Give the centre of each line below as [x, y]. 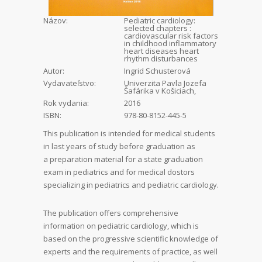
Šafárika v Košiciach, [160, 90]
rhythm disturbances [161, 58]
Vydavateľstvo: [70, 83]
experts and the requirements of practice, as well [130, 251]
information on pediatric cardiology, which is [121, 225]
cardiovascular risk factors [171, 35]
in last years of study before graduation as [119, 146]
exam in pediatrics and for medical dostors [119, 172]
